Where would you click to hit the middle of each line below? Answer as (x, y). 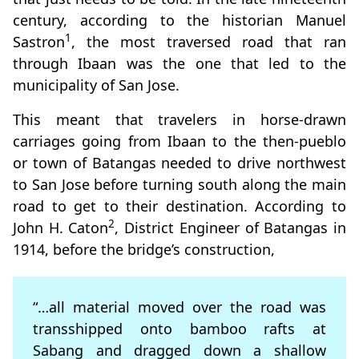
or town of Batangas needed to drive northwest (179, 163)
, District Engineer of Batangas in (231, 228)
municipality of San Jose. (96, 85)
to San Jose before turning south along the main (179, 185)
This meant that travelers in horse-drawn (179, 120)
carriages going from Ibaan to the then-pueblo (179, 141)
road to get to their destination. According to (179, 206)
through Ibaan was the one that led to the (179, 64)
